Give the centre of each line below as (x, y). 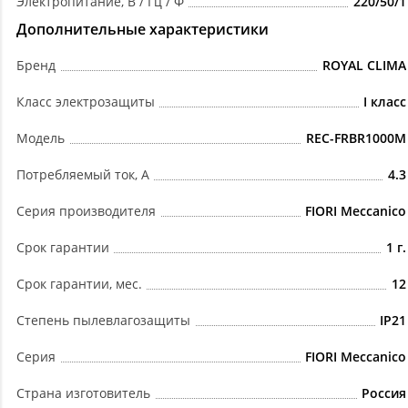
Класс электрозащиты (86, 102)
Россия (384, 393)
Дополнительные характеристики (143, 30)
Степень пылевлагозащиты (103, 321)
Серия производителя (86, 211)
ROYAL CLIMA (364, 66)
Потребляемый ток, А (83, 175)
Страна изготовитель (83, 393)
